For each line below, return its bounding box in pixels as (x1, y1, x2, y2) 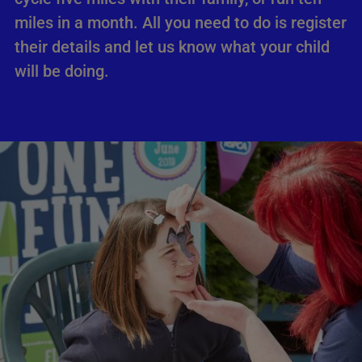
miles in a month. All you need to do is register (15, 13, 347, 32)
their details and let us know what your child (15, 37, 330, 57)
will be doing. (15, 61, 109, 81)
